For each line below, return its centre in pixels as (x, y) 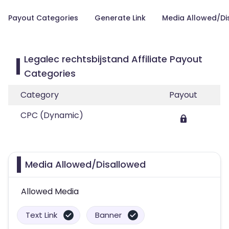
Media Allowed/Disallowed (85, 164)
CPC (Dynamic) (52, 115)
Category (40, 95)
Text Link (41, 215)
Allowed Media (50, 191)
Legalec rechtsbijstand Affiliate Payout (113, 59)
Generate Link (120, 18)
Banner (108, 215)
